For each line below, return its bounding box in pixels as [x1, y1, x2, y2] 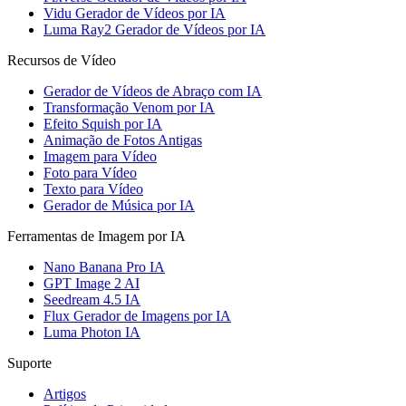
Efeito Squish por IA [43, 115, 162, 131]
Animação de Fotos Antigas [43, 131, 202, 148]
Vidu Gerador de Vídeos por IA [43, 5, 226, 21]
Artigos [43, 385, 86, 401]
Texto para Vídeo [43, 180, 143, 197]
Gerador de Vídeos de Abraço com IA [43, 82, 262, 99]
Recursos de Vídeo [7, 52, 116, 68]
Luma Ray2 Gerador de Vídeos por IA [43, 21, 266, 37]
